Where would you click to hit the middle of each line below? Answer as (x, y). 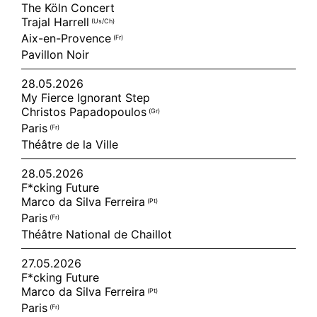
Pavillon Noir (55, 54)
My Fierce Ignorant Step (86, 98)
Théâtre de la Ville (70, 144)
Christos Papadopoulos (85, 112)
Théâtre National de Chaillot (97, 234)
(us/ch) (103, 21)
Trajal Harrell (56, 22)
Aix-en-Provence (67, 38)
